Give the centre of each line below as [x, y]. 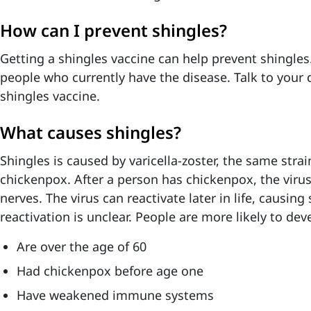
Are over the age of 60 [82, 246]
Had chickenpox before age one [110, 271]
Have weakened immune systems [115, 295]
